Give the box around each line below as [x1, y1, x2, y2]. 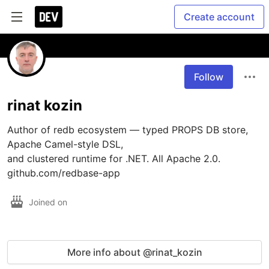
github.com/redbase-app [7, 167, 120, 179]
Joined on [29, 196, 70, 207]
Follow [194, 71, 223, 83]
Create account [184, 11, 255, 23]
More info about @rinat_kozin [67, 246, 202, 258]
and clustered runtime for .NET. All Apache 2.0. [7, 153, 223, 165]
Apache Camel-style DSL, [7, 138, 126, 150]
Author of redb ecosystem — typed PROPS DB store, [7, 124, 248, 136]
